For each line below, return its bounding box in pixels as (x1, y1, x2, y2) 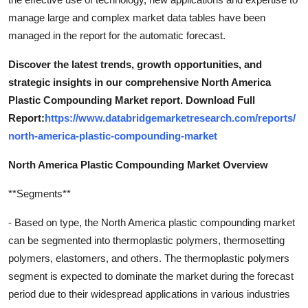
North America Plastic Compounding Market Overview (8, 158, 268, 170)
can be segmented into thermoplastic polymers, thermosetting (8, 234, 285, 246)
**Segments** (8, 187, 71, 199)
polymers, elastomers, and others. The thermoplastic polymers (8, 252, 289, 264)
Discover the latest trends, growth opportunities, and (8, 58, 262, 70)
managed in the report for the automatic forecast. (8, 29, 225, 41)
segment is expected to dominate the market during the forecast (8, 269, 294, 282)
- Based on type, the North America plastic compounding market (8, 216, 295, 228)
